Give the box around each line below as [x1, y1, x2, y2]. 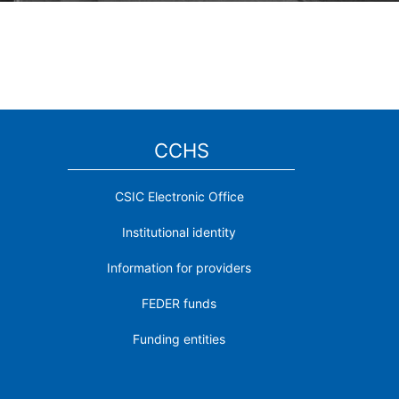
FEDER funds [142, 296, 216, 311]
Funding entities [133, 331, 225, 346]
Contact [156, 367, 202, 382]
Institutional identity [122, 224, 236, 240]
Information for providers [107, 260, 251, 275]
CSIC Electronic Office [114, 189, 244, 204]
